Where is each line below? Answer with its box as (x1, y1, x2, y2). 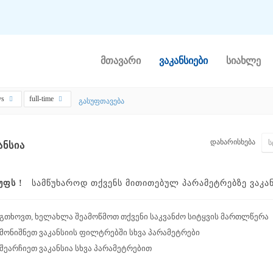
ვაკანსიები (158, 55, 208, 66)
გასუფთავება (79, 96, 124, 105)
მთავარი (100, 55, 141, 66)
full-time (29, 94, 55, 103)
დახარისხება (210, 138, 255, 146)
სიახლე (225, 55, 261, 66)
